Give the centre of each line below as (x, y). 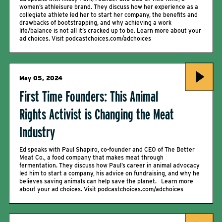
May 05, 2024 (41, 78)
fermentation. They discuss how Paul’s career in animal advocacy (110, 165)
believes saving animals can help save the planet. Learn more (106, 181)
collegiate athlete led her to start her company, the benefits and (109, 15)
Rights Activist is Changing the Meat (97, 114)
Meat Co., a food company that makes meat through (91, 157)
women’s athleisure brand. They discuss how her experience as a (109, 7)
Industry (37, 132)
